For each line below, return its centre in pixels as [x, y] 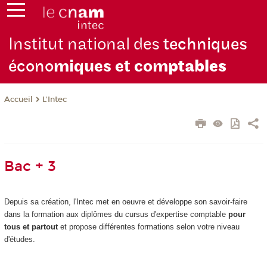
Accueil [18, 100]
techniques [206, 45]
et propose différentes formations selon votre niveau [148, 227]
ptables [198, 67]
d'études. [19, 240]
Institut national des [86, 45]
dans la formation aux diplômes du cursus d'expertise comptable [116, 215]
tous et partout [31, 227]
